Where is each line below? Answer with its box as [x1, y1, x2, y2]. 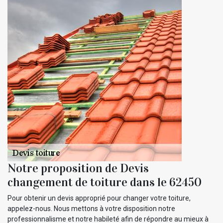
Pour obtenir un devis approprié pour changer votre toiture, [7, 194, 191, 202]
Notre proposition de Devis [7, 160, 149, 176]
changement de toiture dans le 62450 [7, 174, 202, 190]
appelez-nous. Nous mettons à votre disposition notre [7, 204, 175, 213]
